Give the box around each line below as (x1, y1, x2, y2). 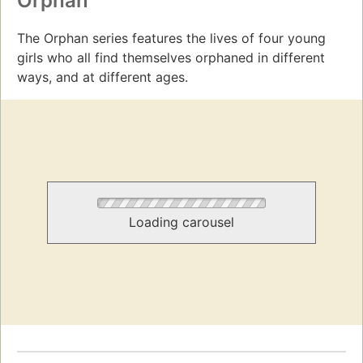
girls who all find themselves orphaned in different (17, 49, 325, 66)
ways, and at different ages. (17, 68, 188, 85)
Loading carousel (129, 213, 234, 230)
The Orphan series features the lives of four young (17, 29, 326, 46)
